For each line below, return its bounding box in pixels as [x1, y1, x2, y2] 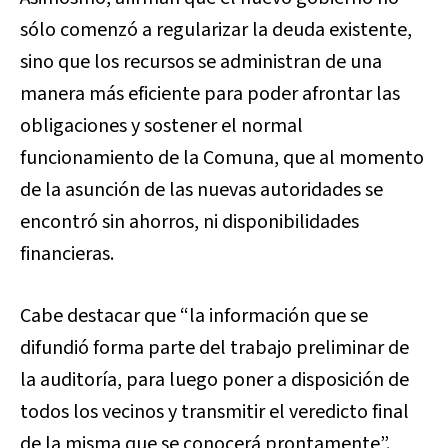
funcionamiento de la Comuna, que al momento [20, 144, 424, 172]
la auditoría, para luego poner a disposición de [20, 366, 409, 394]
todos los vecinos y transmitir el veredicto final [20, 398, 409, 426]
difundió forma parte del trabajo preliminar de [20, 334, 409, 362]
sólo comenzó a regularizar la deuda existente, [20, 16, 412, 44]
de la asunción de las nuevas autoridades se [20, 176, 383, 204]
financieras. [20, 240, 114, 268]
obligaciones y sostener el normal [20, 112, 303, 140]
